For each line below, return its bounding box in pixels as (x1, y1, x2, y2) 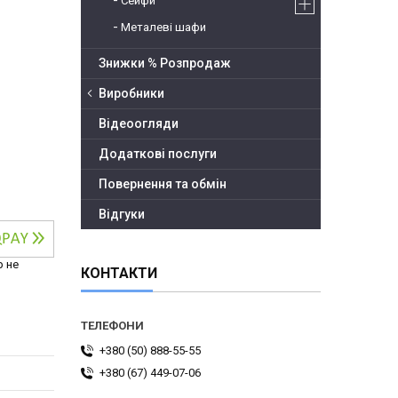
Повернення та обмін (99, 177, 227, 192)
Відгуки (99, 207, 145, 222)
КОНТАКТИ (81, 265, 157, 283)
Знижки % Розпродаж (99, 56, 231, 71)
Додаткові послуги (99, 147, 217, 162)
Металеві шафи (121, 20, 206, 35)
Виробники (99, 86, 164, 101)
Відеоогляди (99, 116, 179, 131)
